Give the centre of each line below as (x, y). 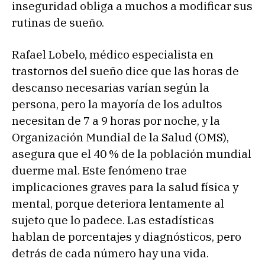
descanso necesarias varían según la (111, 87)
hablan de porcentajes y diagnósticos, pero (127, 236)
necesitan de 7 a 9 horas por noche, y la (116, 120)
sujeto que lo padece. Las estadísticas (113, 220)
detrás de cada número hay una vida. (110, 253)
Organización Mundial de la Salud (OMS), (120, 137)
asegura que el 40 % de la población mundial (132, 153)
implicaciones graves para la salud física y (125, 187)
